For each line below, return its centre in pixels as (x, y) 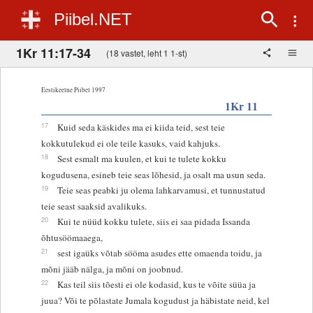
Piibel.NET (93, 19)
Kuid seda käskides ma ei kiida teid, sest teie (141, 127)
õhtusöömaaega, (72, 237)
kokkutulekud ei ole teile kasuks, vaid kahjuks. (130, 143)
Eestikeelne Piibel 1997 (73, 89)
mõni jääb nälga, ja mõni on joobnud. (112, 269)
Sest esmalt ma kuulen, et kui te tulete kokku (141, 158)
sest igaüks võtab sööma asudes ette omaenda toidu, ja (159, 253)
